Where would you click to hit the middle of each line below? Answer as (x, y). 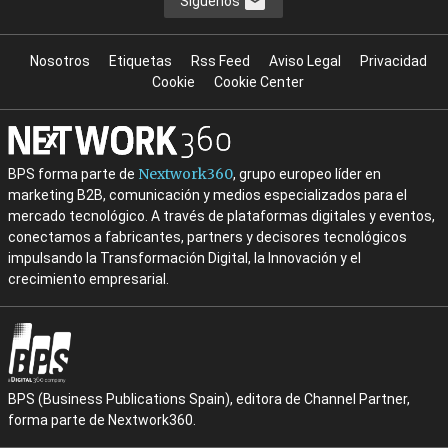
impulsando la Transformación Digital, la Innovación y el (184, 258)
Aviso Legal (304, 61)
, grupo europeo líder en (306, 174)
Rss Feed (220, 61)
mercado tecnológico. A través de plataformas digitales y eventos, (221, 216)
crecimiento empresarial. (88, 279)
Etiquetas (140, 61)
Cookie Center (259, 82)
